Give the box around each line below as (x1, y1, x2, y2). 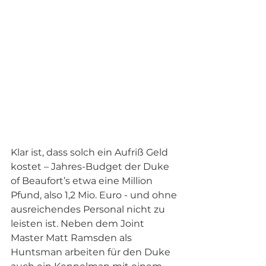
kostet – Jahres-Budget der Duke (11, 161, 172, 173)
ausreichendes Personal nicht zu (11, 204, 167, 216)
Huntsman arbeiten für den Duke (11, 246, 173, 258)
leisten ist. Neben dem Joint (11, 218, 147, 230)
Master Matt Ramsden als (11, 232, 134, 244)
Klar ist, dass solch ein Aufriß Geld (11, 147, 170, 159)
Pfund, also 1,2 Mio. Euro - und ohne (11, 189, 179, 201)
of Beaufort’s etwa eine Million (11, 175, 155, 187)
